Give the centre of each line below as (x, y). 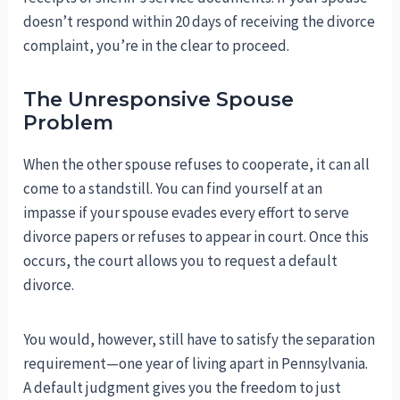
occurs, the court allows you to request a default (181, 261)
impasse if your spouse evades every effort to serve (187, 213)
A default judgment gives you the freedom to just (183, 388)
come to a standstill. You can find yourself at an (173, 189)
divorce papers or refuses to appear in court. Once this (196, 237)
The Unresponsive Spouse (159, 100)
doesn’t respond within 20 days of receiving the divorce (200, 22)
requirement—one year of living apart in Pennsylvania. (196, 364)
